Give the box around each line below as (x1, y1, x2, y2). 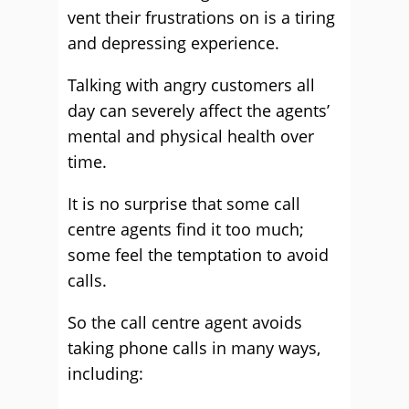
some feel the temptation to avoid (68, 244, 329, 266)
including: (68, 362, 143, 384)
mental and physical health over (68, 125, 314, 147)
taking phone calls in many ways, (68, 337, 320, 359)
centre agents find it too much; (68, 218, 304, 240)
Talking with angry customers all (68, 74, 315, 96)
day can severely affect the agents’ (68, 100, 330, 121)
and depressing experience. (68, 32, 279, 54)
